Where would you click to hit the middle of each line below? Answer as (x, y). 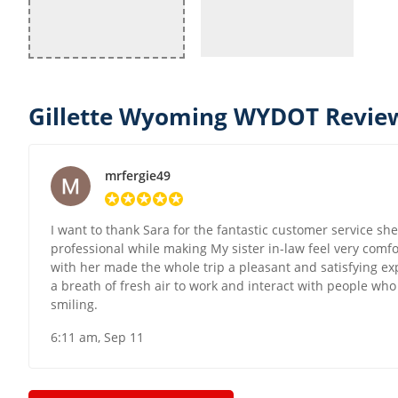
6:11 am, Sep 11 (97, 338)
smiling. (74, 305)
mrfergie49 (138, 176)
